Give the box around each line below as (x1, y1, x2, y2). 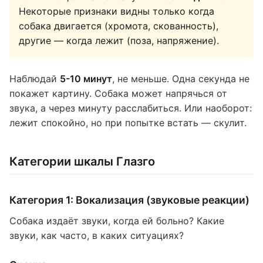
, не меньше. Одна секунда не (112, 73, 249, 85)
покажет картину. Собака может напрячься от (9, 87, 227, 99)
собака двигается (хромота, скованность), (19, 20, 218, 32)
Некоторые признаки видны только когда (19, 5, 214, 17)
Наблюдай (9, 73, 60, 85)
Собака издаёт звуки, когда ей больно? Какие (9, 215, 224, 227)
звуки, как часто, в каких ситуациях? (9, 230, 184, 241)
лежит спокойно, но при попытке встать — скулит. (9, 117, 247, 129)
